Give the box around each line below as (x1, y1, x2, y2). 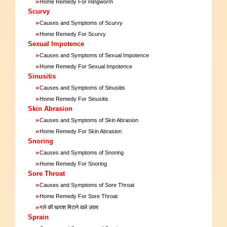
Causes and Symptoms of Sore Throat (40, 181, 134, 188)
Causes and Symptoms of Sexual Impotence (40, 52, 149, 58)
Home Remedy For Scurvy (40, 30, 106, 37)
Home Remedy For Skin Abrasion (40, 128, 122, 134)
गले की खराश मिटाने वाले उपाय (40, 204, 98, 210)
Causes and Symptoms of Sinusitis (40, 84, 125, 91)
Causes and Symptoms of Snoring (40, 149, 124, 156)
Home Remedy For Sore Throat (40, 193, 118, 199)
